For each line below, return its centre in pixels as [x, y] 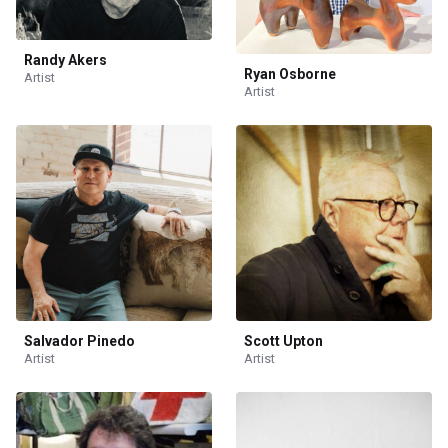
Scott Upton [283, 340]
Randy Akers [65, 59]
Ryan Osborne [290, 73]
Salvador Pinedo [79, 340]
